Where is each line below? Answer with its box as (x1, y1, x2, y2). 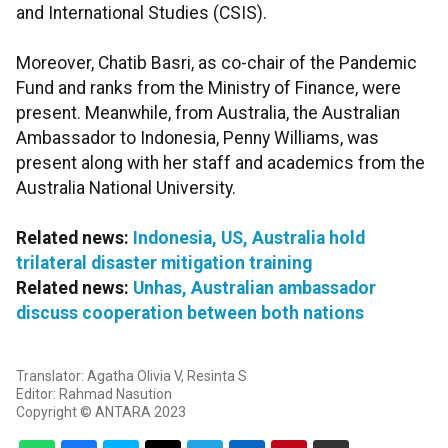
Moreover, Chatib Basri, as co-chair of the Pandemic (16, 53, 417, 74)
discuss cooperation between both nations (16, 303, 364, 324)
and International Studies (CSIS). (16, 3, 267, 24)
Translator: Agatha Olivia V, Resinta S (16, 368, 247, 385)
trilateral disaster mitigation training (16, 253, 312, 274)
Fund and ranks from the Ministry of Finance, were (16, 78, 401, 99)
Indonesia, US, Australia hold (133, 228, 365, 249)
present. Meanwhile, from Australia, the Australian (16, 103, 400, 124)
